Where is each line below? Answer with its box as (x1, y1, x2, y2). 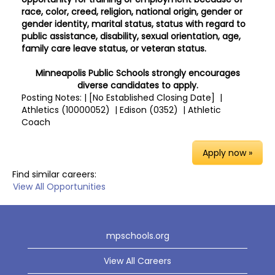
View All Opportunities (13, 180, 106, 193)
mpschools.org (106, 230, 169, 242)
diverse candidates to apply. (77, 79, 198, 91)
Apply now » (203, 147, 252, 159)
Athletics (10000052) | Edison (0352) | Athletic (21, 104, 221, 116)
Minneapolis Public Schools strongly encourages (35, 67, 240, 79)
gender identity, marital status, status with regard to (21, 18, 246, 30)
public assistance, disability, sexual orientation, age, (21, 30, 241, 42)
